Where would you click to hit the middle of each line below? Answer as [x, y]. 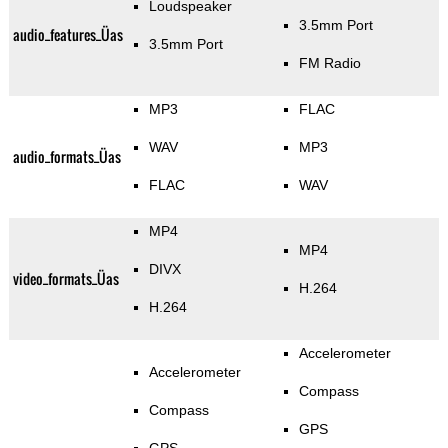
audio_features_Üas [67, 35]
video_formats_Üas [65, 279]
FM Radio [329, 63]
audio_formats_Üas [66, 157]
